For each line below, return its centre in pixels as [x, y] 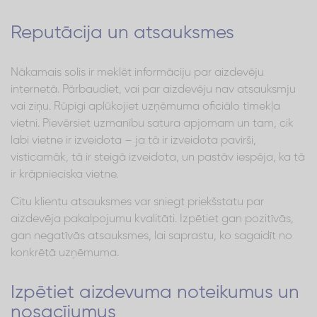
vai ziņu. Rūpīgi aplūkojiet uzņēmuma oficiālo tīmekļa [145, 106]
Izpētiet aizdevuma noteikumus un [155, 293]
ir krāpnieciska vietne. [64, 174]
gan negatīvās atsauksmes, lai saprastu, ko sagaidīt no [151, 236]
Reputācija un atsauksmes [122, 33]
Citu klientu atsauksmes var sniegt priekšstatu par [137, 202]
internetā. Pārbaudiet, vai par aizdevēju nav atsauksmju [153, 90]
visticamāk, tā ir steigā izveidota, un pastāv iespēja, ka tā [158, 157]
